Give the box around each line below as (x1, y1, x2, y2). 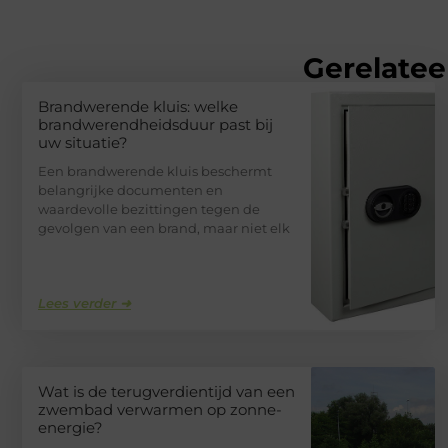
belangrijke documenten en (38, 182, 223, 199)
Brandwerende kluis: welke (38, 97, 238, 117)
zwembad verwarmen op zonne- (38, 400, 282, 420)
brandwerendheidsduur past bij (38, 115, 273, 135)
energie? (38, 418, 103, 438)
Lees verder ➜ (38, 295, 131, 312)
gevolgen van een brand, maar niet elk (38, 220, 290, 237)
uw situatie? (38, 133, 128, 153)
